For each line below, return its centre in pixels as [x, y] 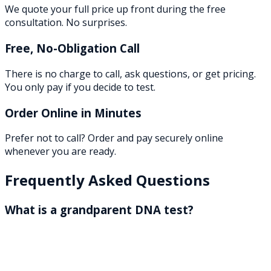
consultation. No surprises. [66, 23]
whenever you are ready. [60, 152]
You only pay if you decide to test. [80, 87]
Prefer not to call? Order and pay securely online [114, 138]
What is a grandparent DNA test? [99, 210]
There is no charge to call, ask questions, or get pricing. [130, 73]
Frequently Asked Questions [107, 180]
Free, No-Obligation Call [72, 48]
